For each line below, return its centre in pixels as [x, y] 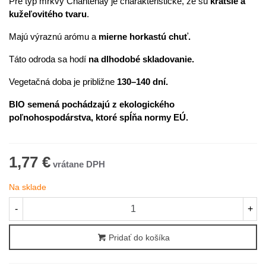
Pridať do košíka [139, 238]
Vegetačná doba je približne [63, 82]
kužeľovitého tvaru [48, 14]
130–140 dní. [142, 82]
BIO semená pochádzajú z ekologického [92, 104]
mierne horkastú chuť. [145, 37]
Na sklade [28, 187]
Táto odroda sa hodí [49, 59]
